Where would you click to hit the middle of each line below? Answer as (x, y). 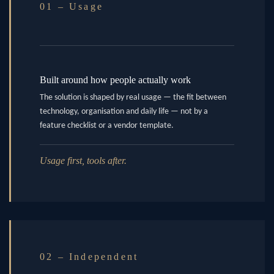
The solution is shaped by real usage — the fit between (133, 98)
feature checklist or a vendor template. (107, 126)
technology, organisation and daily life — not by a (124, 112)
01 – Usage (72, 7)
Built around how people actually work (115, 80)
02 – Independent (89, 257)
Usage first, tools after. (83, 161)
